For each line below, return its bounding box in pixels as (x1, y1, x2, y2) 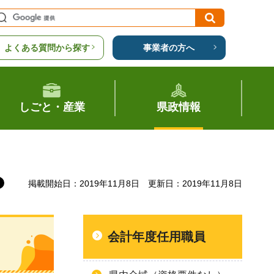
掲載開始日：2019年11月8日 (28, 179, 139, 188)
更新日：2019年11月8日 (148, 179, 242, 188)
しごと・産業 (18, 101, 85, 113)
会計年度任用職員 (108, 230, 206, 243)
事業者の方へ (143, 43, 195, 53)
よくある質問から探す (4, 43, 90, 53)
